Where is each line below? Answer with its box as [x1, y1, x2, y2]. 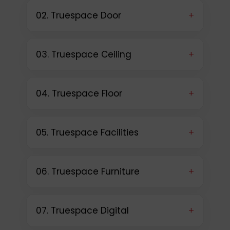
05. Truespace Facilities [35, 126, 139, 139]
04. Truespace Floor [35, 87, 122, 100]
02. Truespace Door [35, 9, 121, 22]
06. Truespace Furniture [35, 165, 140, 178]
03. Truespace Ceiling [35, 48, 131, 61]
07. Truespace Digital [35, 204, 129, 217]
